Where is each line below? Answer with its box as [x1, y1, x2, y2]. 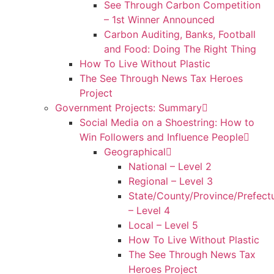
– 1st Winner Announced [104, 13, 215, 26]
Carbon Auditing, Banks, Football [104, 28, 256, 40]
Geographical [104, 146, 166, 158]
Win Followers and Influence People [80, 131, 243, 143]
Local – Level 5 [128, 219, 198, 231]
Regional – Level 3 [128, 175, 213, 187]
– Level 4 [128, 204, 170, 217]
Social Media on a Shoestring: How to [80, 116, 254, 128]
